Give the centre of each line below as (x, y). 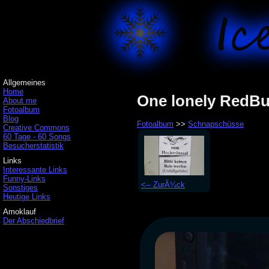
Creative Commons (36, 128)
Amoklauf (20, 212)
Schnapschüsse (216, 124)
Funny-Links (24, 179)
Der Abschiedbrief (34, 221)
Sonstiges (20, 188)
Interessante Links (35, 170)
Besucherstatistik (33, 146)
